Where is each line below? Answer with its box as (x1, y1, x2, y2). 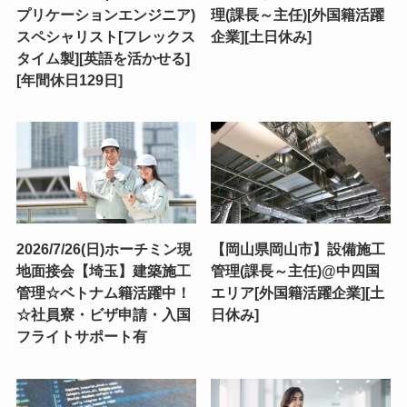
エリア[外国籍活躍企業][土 (211, 283, 385, 301)
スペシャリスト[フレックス (15, 27, 195, 45)
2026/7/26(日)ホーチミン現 (15, 240, 192, 257)
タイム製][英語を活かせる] (15, 49, 190, 66)
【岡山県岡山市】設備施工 (211, 240, 386, 257)
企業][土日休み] (211, 27, 313, 45)
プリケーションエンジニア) (15, 5, 195, 23)
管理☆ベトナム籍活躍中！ (15, 283, 191, 301)
